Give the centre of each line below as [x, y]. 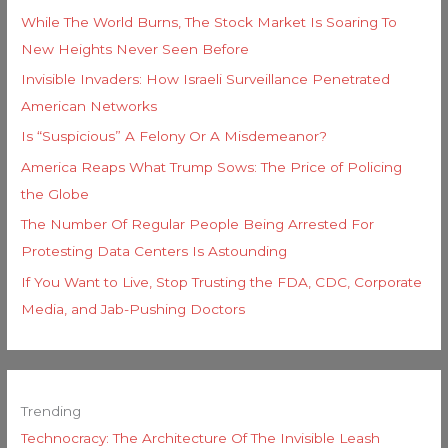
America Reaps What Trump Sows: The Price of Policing [212, 166]
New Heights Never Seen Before [135, 48]
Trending [51, 410]
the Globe [55, 193]
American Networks [89, 105]
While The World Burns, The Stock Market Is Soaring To [209, 21]
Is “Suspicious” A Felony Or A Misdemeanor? [174, 136]
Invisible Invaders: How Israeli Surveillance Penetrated [206, 78]
